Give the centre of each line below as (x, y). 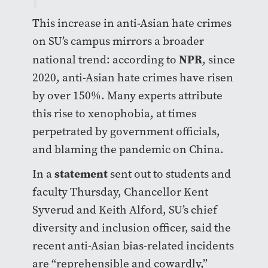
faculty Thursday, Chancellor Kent (120, 192)
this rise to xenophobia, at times (114, 113)
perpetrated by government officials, (126, 131)
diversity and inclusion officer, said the (131, 228)
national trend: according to (105, 60)
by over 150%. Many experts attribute (127, 95)
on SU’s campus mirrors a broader (118, 41)
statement (81, 173)
